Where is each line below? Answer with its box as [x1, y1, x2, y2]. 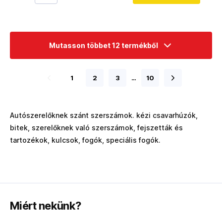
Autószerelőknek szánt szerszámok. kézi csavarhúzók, [10, 111, 198, 119]
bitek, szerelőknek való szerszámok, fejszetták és [10, 123, 183, 132]
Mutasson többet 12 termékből [49, 41, 158, 50]
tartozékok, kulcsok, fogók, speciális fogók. [10, 136, 161, 144]
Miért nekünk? [10, 199, 81, 212]
